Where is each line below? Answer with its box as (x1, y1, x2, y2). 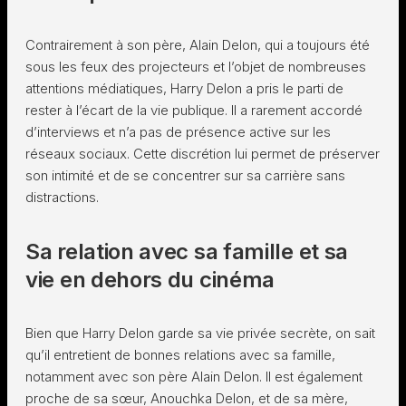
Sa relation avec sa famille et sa (25, 238, 349, 265)
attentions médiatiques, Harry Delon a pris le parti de (25, 80, 343, 97)
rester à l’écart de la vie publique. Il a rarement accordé (25, 101, 362, 119)
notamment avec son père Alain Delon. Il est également (25, 368, 362, 385)
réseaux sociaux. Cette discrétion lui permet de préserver (25, 145, 380, 162)
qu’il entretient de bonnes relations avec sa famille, (25, 346, 335, 363)
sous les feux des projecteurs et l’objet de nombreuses (25, 58, 366, 75)
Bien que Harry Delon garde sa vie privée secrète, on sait (25, 324, 375, 342)
